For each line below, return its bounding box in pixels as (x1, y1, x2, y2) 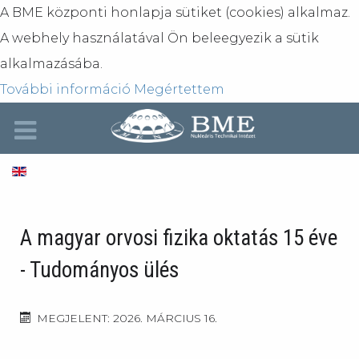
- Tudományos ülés (20, 257, 179, 283)
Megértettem (134, 82, 224, 97)
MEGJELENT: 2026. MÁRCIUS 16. (37, 312, 218, 325)
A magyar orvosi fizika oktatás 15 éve (20, 225, 337, 251)
